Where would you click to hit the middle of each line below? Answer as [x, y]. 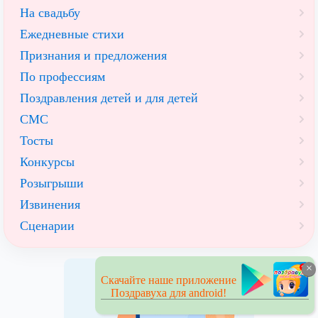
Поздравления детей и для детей [109, 98]
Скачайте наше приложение [169, 280]
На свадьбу [50, 13]
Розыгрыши [52, 183]
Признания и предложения [93, 56]
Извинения [50, 205]
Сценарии [47, 226]
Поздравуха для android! [169, 293]
